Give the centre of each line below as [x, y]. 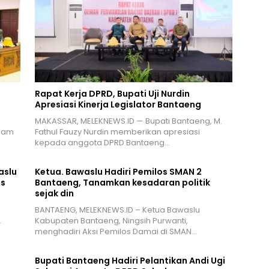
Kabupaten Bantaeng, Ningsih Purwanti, [111, 221]
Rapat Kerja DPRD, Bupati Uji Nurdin [112, 94]
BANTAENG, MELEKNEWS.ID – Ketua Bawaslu [117, 210]
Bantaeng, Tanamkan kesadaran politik [122, 183]
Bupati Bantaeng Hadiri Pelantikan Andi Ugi [130, 261]
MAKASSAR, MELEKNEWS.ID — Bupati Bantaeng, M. [128, 121]
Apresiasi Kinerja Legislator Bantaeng [118, 105]
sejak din [54, 194]
